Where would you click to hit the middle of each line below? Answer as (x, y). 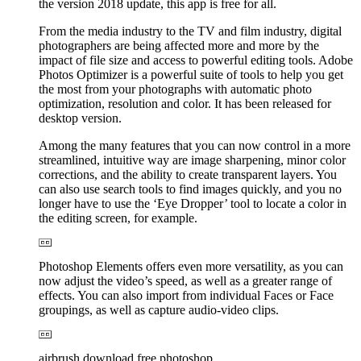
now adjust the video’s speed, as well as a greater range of (185, 280)
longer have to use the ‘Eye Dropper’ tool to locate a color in (193, 203)
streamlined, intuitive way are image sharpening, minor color (192, 160)
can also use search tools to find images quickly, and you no (190, 189)
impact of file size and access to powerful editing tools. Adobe (196, 60)
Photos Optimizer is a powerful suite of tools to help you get (191, 74)
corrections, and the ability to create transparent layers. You (188, 174)
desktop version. (80, 118)
